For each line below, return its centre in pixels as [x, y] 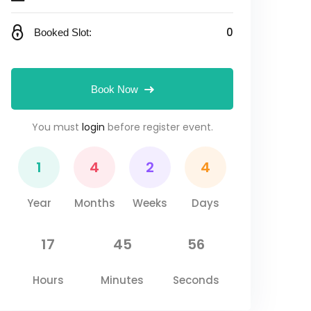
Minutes [122, 280]
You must [57, 127]
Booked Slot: [63, 32]
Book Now [114, 89]
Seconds [196, 280]
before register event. [159, 127]
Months [94, 203]
